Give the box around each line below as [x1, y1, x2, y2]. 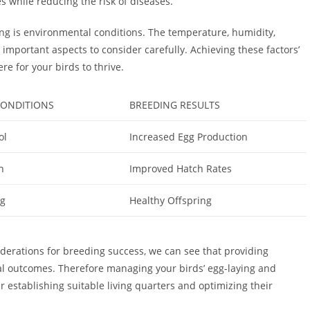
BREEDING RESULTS [129, 98, 220, 111]
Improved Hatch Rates [129, 162, 232, 175]
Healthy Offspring [129, 194, 212, 207]
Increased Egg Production [129, 130, 248, 143]
